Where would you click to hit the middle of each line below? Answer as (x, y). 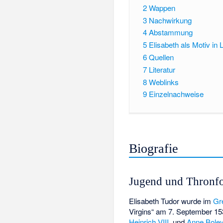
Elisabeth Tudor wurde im (171, 201)
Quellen (161, 57)
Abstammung (170, 32)
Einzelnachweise (176, 94)
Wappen (162, 7)
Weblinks (164, 82)
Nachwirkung (170, 20)
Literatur (162, 69)
